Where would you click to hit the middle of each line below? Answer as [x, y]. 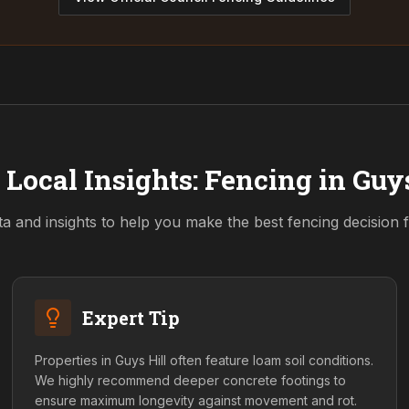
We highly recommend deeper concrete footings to [191, 380]
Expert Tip [131, 318]
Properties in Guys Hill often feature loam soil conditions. [204, 360]
